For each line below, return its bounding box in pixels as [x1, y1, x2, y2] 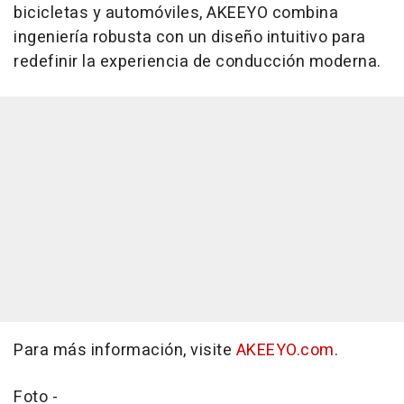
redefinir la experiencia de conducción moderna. [14, 49, 381, 74]
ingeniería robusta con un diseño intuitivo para [14, 24, 366, 50]
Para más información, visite [14, 337, 236, 363]
